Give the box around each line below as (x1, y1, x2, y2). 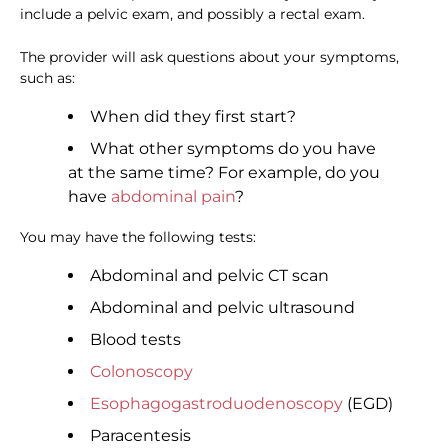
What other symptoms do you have (90, 139, 376, 159)
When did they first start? (90, 107, 296, 127)
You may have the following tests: (20, 228, 256, 247)
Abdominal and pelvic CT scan (90, 266, 329, 286)
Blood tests (90, 330, 181, 350)
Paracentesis (90, 426, 191, 446)
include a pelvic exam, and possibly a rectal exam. (20, 5, 365, 24)
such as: (20, 69, 75, 88)
